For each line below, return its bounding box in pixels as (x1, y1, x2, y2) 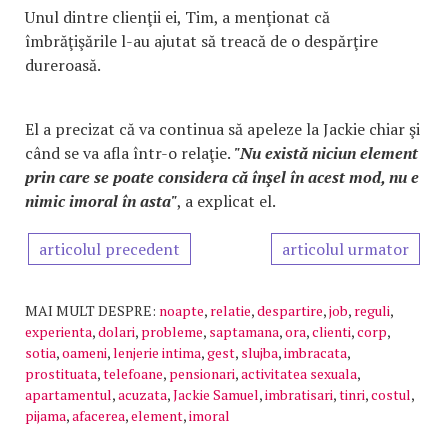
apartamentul (25, 385, 112, 404)
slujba (241, 343, 278, 362)
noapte (159, 301, 204, 320)
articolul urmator (282, 238, 409, 260)
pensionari (169, 364, 235, 383)
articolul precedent (39, 238, 180, 260)
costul (371, 385, 411, 404)
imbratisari (265, 385, 333, 404)
